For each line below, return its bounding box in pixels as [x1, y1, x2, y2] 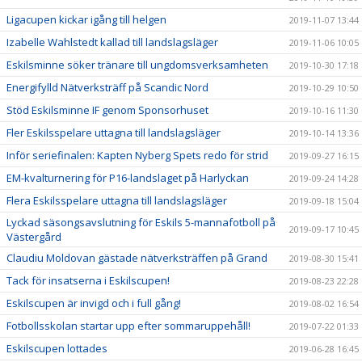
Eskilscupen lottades [6, 341, 107, 356]
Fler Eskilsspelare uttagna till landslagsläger [6, 125, 221, 140]
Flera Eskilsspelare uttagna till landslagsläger [6, 193, 227, 208]
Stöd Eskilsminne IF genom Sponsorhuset [6, 103, 208, 117]
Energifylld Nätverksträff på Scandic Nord [6, 80, 208, 95]
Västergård [6, 229, 61, 244]
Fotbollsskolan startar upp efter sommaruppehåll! [6, 318, 250, 333]
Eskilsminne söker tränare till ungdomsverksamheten [6, 57, 268, 72]
